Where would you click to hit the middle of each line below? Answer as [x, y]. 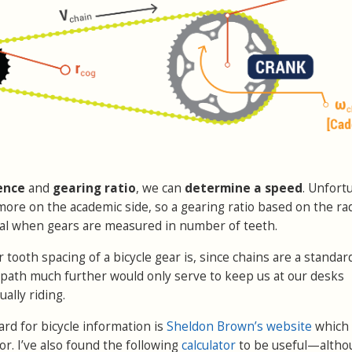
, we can [160, 188]
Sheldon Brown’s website [239, 326]
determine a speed [244, 188]
